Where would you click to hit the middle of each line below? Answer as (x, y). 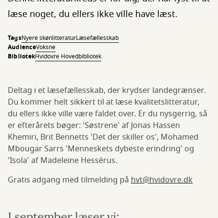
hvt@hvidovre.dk (162, 180)
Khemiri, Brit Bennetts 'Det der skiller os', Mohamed (103, 137)
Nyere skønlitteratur (48, 38)
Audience (22, 47)
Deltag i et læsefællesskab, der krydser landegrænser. (107, 91)
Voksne (45, 47)
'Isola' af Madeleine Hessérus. (63, 161)
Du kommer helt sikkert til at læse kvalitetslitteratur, (104, 102)
